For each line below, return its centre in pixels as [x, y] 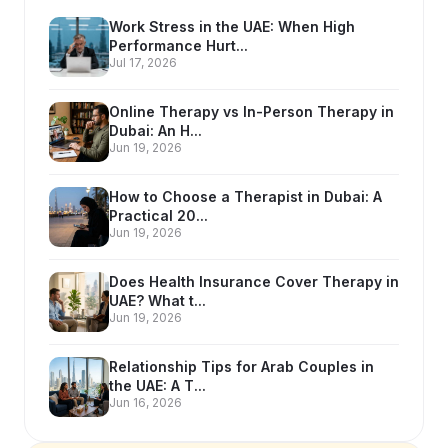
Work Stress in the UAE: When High [232, 26]
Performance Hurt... [178, 45]
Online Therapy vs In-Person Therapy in [251, 111]
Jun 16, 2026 [145, 402]
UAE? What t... [157, 300]
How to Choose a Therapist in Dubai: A [245, 196]
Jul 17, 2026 [143, 62]
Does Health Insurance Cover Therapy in [254, 281]
